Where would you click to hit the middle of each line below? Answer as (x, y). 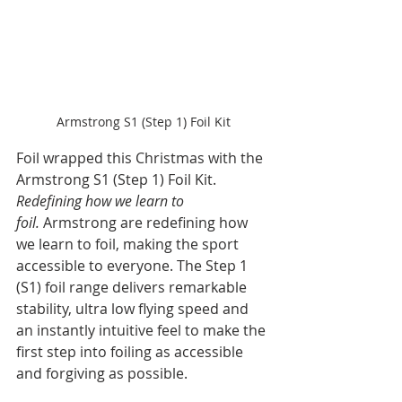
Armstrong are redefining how (147, 223)
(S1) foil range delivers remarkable (133, 288)
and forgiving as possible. (102, 374)
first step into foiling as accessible (131, 352)
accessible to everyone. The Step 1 (134, 266)
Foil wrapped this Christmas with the (141, 158)
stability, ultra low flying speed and (134, 309)
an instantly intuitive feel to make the (143, 331)
